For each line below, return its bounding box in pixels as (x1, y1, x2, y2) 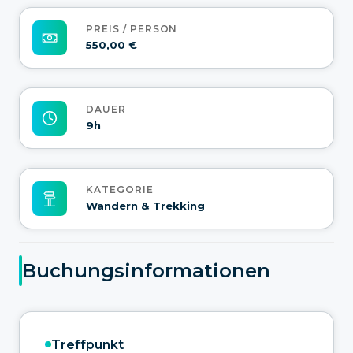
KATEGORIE (86, 184, 154, 196)
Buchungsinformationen (22, 259, 270, 283)
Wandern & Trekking (86, 199, 205, 213)
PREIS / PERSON (86, 23, 178, 35)
